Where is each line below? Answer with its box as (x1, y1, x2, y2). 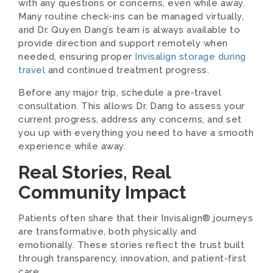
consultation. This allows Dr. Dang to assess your (18, 101, 245, 112)
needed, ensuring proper (18, 51, 135, 62)
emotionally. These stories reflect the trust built (18, 239, 244, 250)
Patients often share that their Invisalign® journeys (18, 213, 253, 224)
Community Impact (18, 182, 186, 203)
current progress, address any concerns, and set (18, 114, 242, 125)
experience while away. (18, 141, 126, 152)
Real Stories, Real (18, 161, 171, 183)
